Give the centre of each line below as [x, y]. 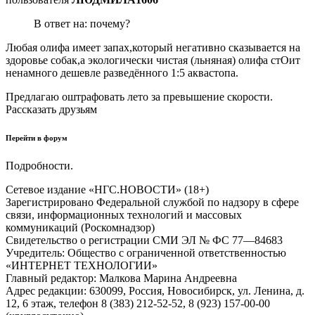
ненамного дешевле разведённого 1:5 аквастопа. [122, 73]
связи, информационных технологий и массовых [124, 214]
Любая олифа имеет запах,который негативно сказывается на [153, 47]
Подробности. [39, 165]
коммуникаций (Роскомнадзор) [80, 227]
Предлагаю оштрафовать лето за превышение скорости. [139, 97]
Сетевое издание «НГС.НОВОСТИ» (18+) [107, 189]
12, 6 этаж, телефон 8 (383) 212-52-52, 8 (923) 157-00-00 [138, 303]
